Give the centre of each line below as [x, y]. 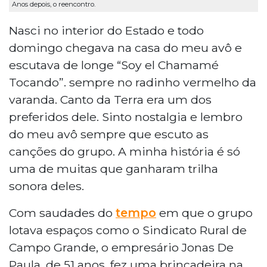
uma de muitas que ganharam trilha [114, 168]
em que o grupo [204, 212]
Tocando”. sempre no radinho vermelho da [133, 82]
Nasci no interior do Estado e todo [106, 30]
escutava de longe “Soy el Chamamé [114, 65]
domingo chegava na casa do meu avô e [125, 47]
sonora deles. [46, 186]
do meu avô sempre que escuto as [109, 134]
